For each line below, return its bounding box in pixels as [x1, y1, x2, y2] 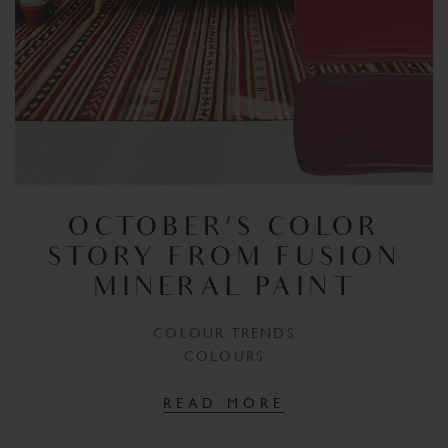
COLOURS [184, 348, 264, 365]
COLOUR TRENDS [153, 325, 295, 342]
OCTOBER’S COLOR [66, 214, 382, 246]
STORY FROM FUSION [46, 244, 402, 276]
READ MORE [163, 394, 285, 411]
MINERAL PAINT [93, 274, 355, 306]
